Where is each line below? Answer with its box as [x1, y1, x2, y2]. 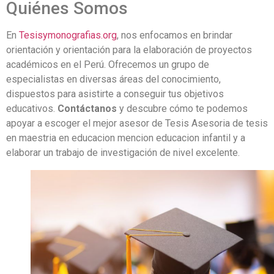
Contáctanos [57, 102, 117, 114]
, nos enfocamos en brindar [117, 29, 232, 41]
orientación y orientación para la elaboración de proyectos [6, 43, 252, 56]
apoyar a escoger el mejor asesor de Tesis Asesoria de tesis [6, 117, 268, 129]
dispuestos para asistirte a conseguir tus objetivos [6, 87, 224, 100]
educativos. [6, 102, 57, 114]
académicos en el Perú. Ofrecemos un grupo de [6, 58, 209, 70]
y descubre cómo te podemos [117, 102, 248, 114]
